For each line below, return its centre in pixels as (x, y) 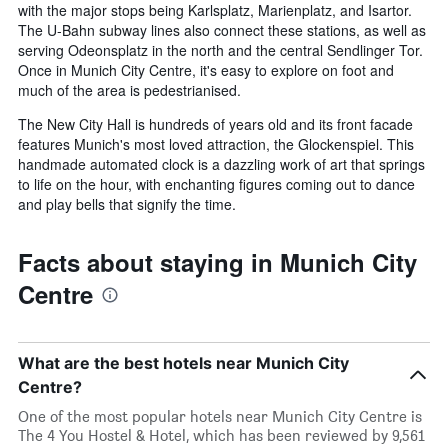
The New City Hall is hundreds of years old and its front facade (215, 124)
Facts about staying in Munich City (217, 262)
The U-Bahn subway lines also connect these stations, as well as (222, 30)
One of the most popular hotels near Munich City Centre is (220, 417)
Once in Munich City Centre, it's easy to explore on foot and (206, 70)
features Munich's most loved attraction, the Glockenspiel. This (216, 144)
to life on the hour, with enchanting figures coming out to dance (216, 184)
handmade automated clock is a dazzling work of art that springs (221, 164)
